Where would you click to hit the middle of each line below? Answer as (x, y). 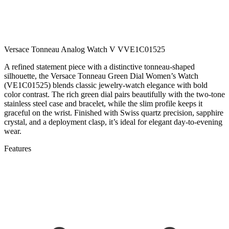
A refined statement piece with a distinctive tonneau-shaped (99, 66)
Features (18, 148)
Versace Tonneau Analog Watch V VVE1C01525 (85, 49)
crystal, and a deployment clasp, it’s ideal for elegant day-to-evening (113, 122)
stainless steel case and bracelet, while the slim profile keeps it (103, 103)
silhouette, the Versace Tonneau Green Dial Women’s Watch (101, 76)
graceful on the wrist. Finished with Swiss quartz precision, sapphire (114, 112)
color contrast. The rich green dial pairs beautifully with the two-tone (114, 94)
